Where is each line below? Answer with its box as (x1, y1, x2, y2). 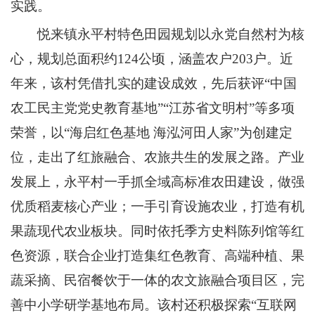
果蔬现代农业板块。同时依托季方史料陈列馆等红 (11, 224, 304, 238)
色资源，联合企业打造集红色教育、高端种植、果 (11, 248, 304, 263)
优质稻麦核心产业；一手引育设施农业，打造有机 (11, 199, 304, 214)
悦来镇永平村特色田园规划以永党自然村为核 (37, 27, 304, 41)
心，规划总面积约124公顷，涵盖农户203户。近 (11, 51, 293, 66)
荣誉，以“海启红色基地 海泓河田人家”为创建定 (11, 125, 292, 140)
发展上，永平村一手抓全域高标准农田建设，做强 (11, 174, 304, 189)
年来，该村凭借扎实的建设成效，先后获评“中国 (11, 76, 297, 91)
